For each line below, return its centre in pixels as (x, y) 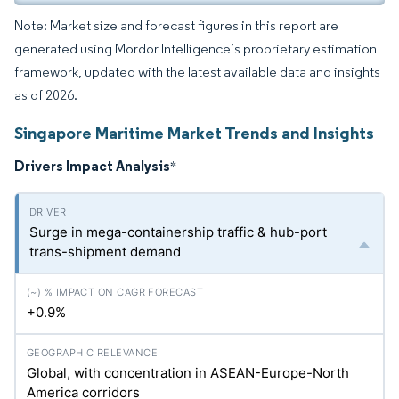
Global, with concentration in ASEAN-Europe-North (188, 373)
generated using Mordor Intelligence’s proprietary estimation (195, 49)
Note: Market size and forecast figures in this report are (176, 25)
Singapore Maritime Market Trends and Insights (194, 133)
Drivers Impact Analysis (92, 166)
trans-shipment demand (105, 252)
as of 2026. (46, 95)
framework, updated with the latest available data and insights (197, 72)
